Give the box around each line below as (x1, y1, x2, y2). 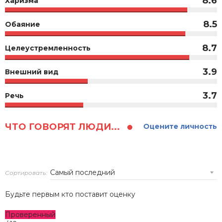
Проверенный (5, 210, 55, 220)
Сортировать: (5, 169, 48, 177)
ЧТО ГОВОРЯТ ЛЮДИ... (5, 121, 122, 133)
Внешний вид (5, 67, 58, 77)
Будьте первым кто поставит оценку (5, 190, 135, 199)
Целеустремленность (5, 44, 91, 53)
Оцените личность (143, 122, 217, 131)
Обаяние (5, 20, 40, 29)
